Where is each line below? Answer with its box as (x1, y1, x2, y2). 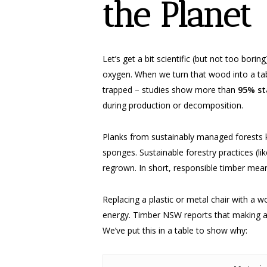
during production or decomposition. (103, 100, 243, 111)
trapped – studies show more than (103, 84, 238, 95)
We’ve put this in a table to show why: (103, 225, 247, 236)
